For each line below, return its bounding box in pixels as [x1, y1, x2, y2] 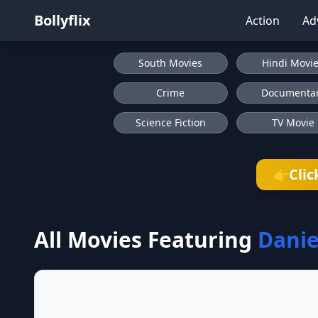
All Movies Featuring [34, 225, 252, 254]
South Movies [138, 56, 203, 70]
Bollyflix [34, 11, 91, 30]
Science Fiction [135, 116, 206, 129]
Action [246, 13, 280, 28]
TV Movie [271, 116, 314, 129]
